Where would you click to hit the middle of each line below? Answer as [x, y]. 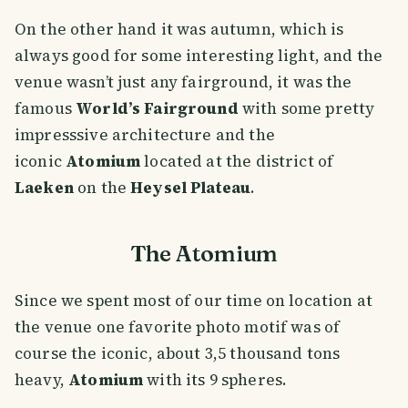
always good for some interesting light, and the [199, 55]
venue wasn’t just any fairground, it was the [184, 82]
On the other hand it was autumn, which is [179, 29]
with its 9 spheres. [217, 379]
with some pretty [306, 108]
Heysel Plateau [191, 187]
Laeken [44, 187]
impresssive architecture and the [145, 134]
